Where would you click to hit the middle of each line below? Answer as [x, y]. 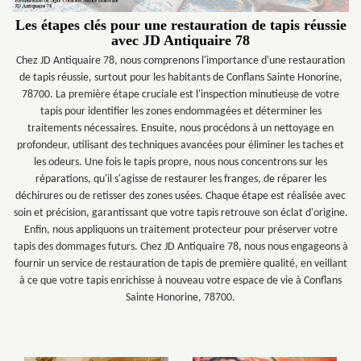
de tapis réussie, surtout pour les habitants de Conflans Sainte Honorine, [180, 78]
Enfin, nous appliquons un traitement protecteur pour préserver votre [180, 230]
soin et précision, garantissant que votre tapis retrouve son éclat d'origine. [180, 213]
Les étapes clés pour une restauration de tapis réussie [180, 25]
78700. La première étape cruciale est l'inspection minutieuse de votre [180, 95]
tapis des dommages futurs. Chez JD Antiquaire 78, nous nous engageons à [180, 247]
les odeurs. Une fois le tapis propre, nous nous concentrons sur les [180, 162]
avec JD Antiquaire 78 [180, 40]
